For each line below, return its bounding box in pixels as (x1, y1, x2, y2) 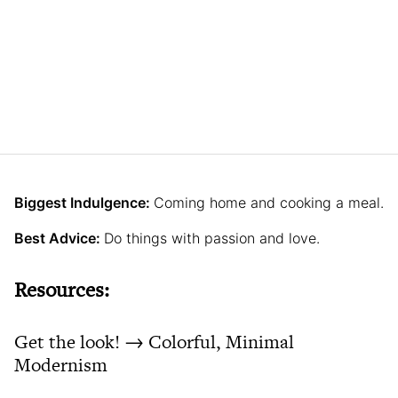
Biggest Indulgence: (14, 193, 154, 211)
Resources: (14, 275, 109, 304)
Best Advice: (14, 228, 104, 247)
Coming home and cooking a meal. (154, 193, 384, 211)
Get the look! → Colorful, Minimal (14, 328, 294, 354)
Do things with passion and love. (104, 228, 320, 247)
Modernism (14, 351, 107, 378)
